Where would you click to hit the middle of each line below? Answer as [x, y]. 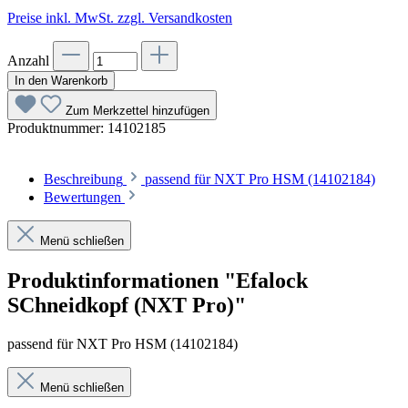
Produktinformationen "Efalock [158, 280]
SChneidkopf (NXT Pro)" [127, 305]
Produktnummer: [57, 127]
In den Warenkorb [61, 80]
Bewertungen [84, 197]
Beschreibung [83, 178]
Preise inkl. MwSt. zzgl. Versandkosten [120, 17]
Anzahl [28, 60]
